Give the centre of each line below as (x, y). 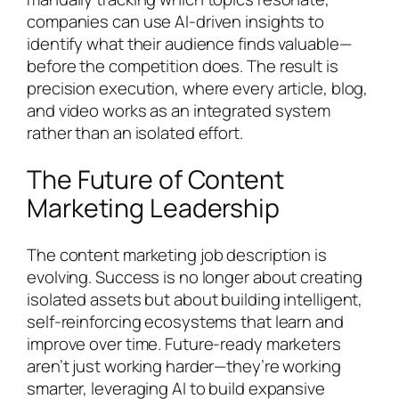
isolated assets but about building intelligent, (195, 299)
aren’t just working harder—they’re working (184, 366)
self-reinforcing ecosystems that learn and (185, 321)
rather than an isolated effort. (135, 133)
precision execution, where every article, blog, (198, 89)
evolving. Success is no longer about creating (195, 277)
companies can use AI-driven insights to (176, 22)
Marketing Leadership (153, 208)
